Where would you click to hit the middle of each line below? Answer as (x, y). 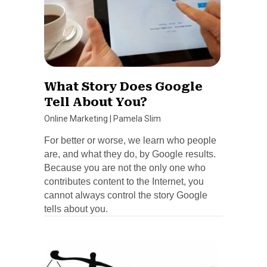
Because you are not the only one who (125, 167)
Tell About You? (96, 102)
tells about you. (76, 209)
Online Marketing (76, 118)
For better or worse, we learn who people (130, 140)
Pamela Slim (137, 118)
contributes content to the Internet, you (124, 181)
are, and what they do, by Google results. (130, 154)
